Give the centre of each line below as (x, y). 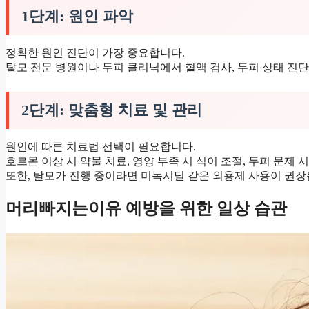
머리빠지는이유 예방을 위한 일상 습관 (146, 208)
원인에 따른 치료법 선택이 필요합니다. (101, 146)
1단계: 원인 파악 (77, 16)
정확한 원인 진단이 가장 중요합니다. (95, 52)
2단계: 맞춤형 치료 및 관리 (112, 110)
